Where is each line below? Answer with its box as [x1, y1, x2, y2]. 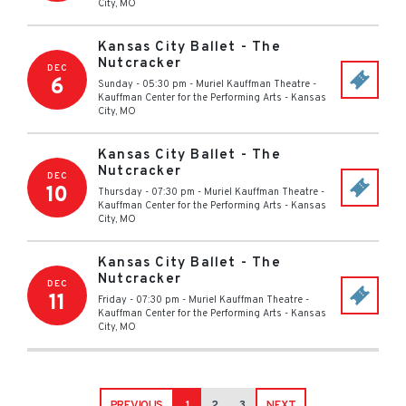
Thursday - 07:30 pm [98, 186, 195, 198]
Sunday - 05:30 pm [98, 78, 187, 91]
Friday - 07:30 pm [98, 294, 179, 306]
